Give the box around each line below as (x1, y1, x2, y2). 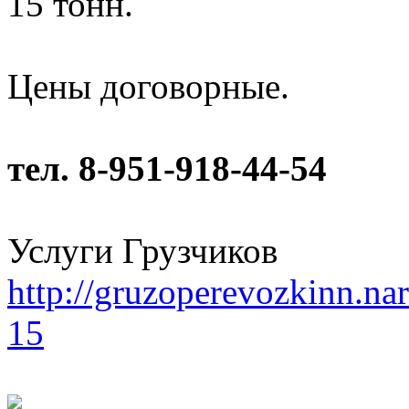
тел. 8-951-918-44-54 (7, 149, 327, 189)
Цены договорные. (7, 67, 289, 107)
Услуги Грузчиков (7, 231, 278, 271)
